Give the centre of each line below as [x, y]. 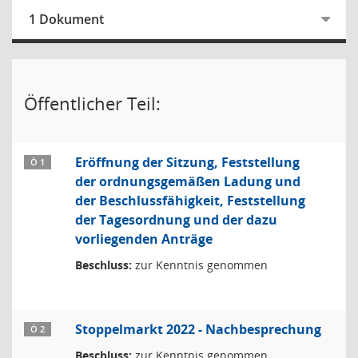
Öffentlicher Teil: [92, 103]
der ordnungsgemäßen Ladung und [188, 181]
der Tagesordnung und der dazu [176, 220]
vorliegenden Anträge [144, 239]
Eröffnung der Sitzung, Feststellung [187, 162]
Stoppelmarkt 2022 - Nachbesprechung [198, 329]
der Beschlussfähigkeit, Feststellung [190, 201]
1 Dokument [66, 19]
